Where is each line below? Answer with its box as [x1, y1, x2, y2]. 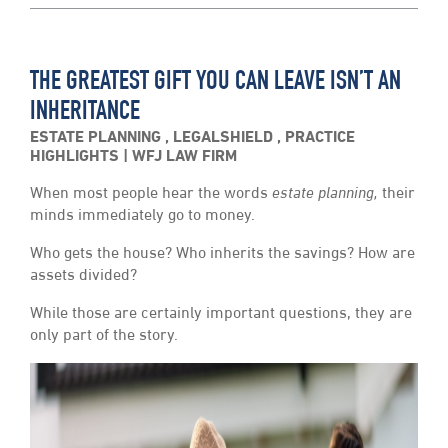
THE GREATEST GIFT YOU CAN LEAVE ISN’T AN [30, 70, 401, 98]
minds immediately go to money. [30, 208, 255, 225]
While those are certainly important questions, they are [30, 306, 412, 323]
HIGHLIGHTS [30, 149, 123, 166]
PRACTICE [285, 130, 355, 147]
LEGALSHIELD [173, 130, 277, 147]
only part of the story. [30, 328, 178, 345]
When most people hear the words [30, 186, 272, 203]
